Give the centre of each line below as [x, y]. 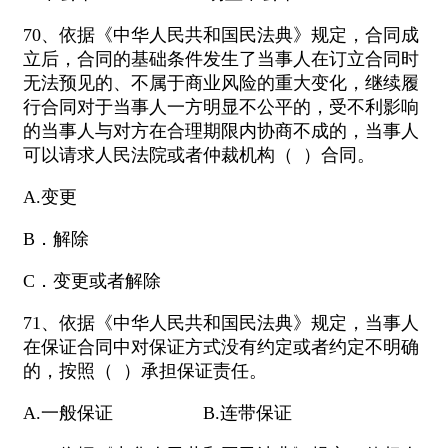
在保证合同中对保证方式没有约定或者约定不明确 [221, 347]
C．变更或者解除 [92, 281]
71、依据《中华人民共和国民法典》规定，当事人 [221, 323]
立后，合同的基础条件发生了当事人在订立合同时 [221, 59]
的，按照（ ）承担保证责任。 [145, 371]
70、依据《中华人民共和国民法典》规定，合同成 [221, 35]
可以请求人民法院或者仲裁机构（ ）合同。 [199, 155]
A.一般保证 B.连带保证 [157, 413]
